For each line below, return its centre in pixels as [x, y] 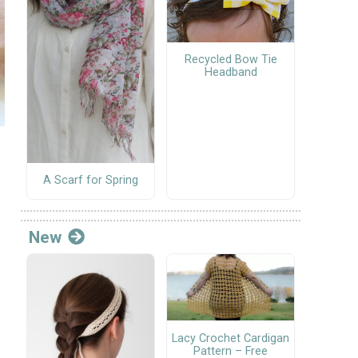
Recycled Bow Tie [231, 59]
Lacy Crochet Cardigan [231, 338]
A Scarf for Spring [91, 181]
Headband [231, 72]
